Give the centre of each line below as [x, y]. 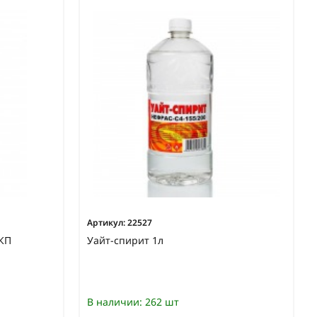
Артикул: [106, 223]
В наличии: [115, 302]
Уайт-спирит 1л [125, 241]
